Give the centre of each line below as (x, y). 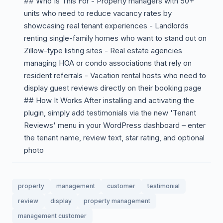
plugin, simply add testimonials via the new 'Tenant (110, 113)
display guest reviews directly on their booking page (113, 88)
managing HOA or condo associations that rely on (108, 63)
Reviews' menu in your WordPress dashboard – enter (115, 125)
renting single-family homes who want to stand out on (115, 38)
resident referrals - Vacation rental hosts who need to (115, 75)
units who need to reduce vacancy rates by (98, 13)
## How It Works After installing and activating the (109, 100)
